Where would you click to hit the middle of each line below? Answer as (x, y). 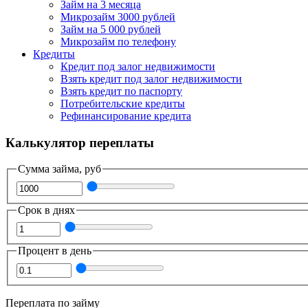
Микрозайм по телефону (118, 41)
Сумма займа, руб (59, 169)
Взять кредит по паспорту (121, 91)
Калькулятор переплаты (80, 142)
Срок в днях (46, 210)
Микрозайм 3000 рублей (118, 16)
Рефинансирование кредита (126, 115)
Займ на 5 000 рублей (111, 29)
